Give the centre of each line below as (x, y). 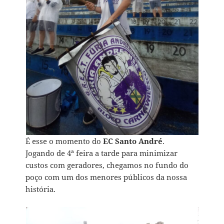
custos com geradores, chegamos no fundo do (107, 165)
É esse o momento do (64, 141)
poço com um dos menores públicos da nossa (106, 177)
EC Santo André (133, 141)
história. (41, 189)
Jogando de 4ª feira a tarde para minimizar (102, 153)
